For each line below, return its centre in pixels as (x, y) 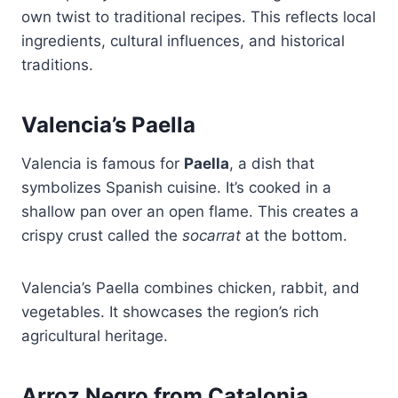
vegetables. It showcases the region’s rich (170, 312)
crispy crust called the (102, 236)
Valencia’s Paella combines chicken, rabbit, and (191, 288)
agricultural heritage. (95, 336)
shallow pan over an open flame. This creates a (190, 212)
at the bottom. (294, 236)
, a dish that (272, 164)
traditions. (57, 65)
